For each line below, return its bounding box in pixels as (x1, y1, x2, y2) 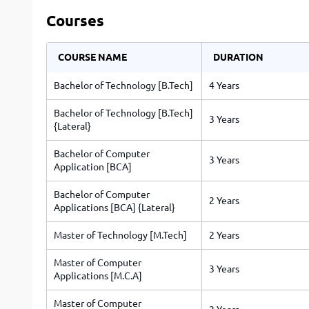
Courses (46, 12, 104, 29)
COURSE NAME (58, 52, 127, 63)
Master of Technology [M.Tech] (54, 230, 187, 241)
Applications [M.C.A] (54, 270, 142, 281)
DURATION (213, 52, 263, 63)
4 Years (209, 80, 239, 91)
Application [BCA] (54, 161, 132, 172)
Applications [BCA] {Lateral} (54, 202, 175, 213)
